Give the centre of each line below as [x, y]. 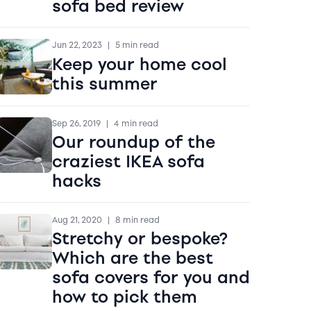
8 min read [137, 220]
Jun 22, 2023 [77, 45]
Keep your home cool [139, 65]
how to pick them [124, 296]
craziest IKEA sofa [128, 161]
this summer [104, 84]
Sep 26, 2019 [76, 123]
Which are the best [132, 258]
